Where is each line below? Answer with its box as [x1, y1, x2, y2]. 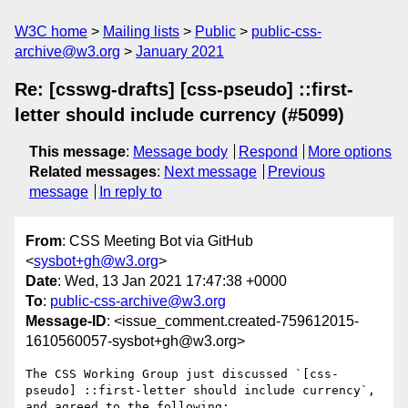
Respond [238, 144, 298, 159]
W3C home [15, 24, 87, 39]
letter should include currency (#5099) [15, 105, 344, 125]
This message [29, 144, 126, 159]
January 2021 [136, 44, 224, 59]
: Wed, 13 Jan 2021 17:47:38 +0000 [57, 273, 287, 290]
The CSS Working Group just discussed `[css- [25, 367, 339, 382]
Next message [164, 164, 257, 179]
